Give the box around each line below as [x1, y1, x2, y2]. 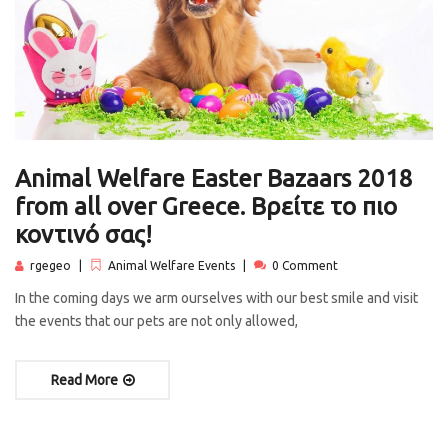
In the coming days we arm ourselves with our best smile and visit [15, 290, 418, 307]
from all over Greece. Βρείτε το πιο [15, 193, 397, 221]
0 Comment [272, 259, 338, 273]
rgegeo [30, 259, 71, 273]
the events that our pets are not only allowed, [15, 313, 298, 330]
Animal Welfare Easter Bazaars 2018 [15, 165, 413, 193]
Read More [50, 372, 121, 389]
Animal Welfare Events [108, 259, 235, 273]
